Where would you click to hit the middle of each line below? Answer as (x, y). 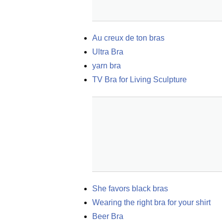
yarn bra (107, 66)
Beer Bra (108, 216)
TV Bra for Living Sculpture (139, 80)
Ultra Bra (108, 52)
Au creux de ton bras (128, 38)
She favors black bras (130, 189)
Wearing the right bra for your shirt (151, 202)
